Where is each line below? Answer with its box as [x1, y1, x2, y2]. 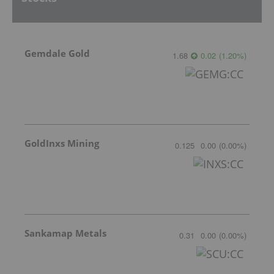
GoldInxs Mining [24, 136, 99, 149]
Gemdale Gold [24, 46, 90, 59]
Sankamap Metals [24, 226, 106, 239]
